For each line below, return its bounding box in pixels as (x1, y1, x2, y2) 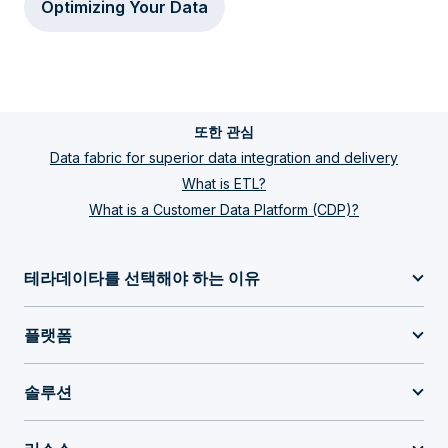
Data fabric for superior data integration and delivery (50, 149, 398, 166)
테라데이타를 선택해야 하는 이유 (24, 268, 260, 288)
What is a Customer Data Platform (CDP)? (89, 201, 359, 218)
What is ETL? (182, 175, 266, 192)
